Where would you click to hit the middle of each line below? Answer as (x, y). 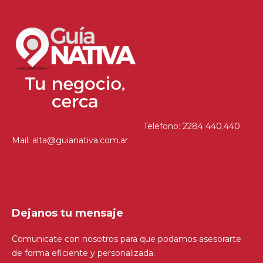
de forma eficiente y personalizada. (83, 253)
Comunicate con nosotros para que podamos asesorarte (127, 239)
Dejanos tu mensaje (68, 213)
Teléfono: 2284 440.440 (190, 126)
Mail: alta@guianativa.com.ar (70, 140)
